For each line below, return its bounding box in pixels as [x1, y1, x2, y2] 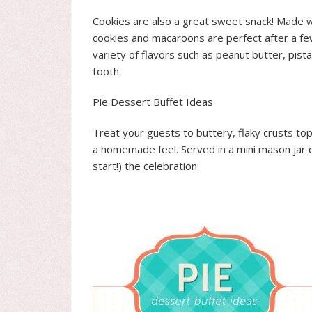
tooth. [93, 64, 121, 79]
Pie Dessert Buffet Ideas [93, 95, 213, 109]
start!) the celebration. [93, 159, 199, 173]
